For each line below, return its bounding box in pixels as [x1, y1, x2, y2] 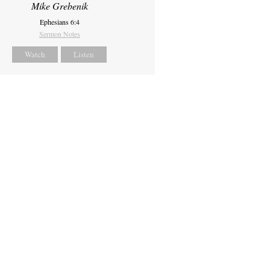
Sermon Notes [39, 29, 80, 39]
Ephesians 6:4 [39, 17, 80, 27]
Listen [74, 49, 95, 60]
